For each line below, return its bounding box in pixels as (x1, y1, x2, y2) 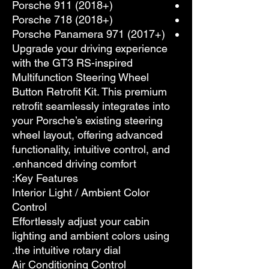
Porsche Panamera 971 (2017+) (12, 27, 165, 40)
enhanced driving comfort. (15, 157, 136, 170)
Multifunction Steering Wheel (12, 70, 149, 83)
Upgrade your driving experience (12, 41, 168, 55)
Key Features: (15, 171, 78, 184)
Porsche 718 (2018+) (12, 13, 113, 26)
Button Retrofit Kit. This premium (12, 85, 167, 98)
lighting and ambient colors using (12, 229, 169, 242)
